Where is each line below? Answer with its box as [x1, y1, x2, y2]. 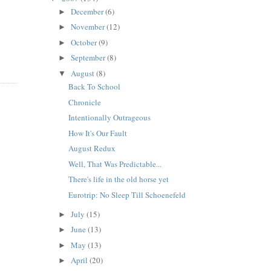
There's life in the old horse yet [68, 174, 169, 185]
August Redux [68, 143, 116, 154]
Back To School [68, 81, 121, 93]
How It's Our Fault [68, 127, 128, 139]
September [71, 52, 108, 64]
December [71, 5, 106, 17]
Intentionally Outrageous [68, 112, 151, 123]
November [71, 21, 107, 33]
